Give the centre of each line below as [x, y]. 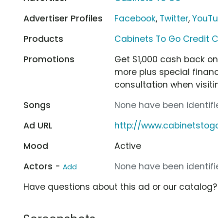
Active [128, 146]
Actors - [43, 166]
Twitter [174, 18]
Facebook [135, 18]
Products [43, 39]
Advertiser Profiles [63, 18]
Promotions [49, 59]
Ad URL [38, 125]
